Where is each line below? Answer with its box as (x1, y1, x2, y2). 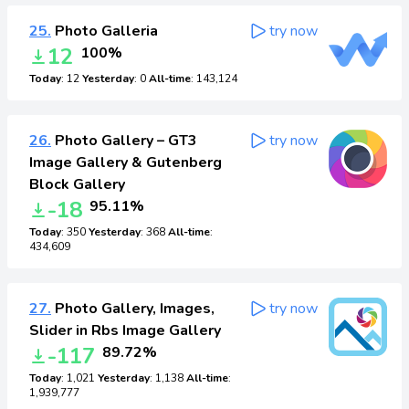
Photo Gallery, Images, (51, 299, 215, 319)
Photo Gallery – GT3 (51, 131, 197, 151)
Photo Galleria (51, 21, 158, 41)
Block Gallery (29, 174, 125, 194)
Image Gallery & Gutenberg (29, 152, 222, 173)
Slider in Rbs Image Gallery (29, 320, 221, 341)
